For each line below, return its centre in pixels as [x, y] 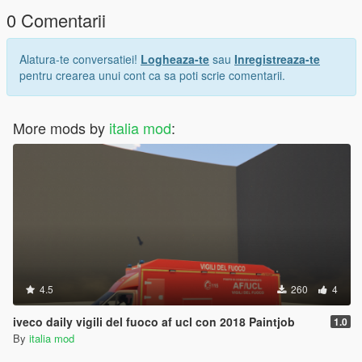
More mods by [61, 128]
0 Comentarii [56, 20]
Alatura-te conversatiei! [80, 59]
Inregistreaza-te [277, 59]
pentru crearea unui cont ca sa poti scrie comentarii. [152, 76]
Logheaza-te [175, 59]
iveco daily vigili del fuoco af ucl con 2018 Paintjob [154, 322]
